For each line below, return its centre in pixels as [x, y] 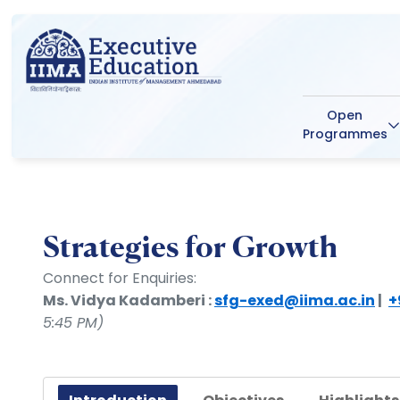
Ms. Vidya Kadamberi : [129, 300]
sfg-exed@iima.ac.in [295, 300]
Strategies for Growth [190, 246]
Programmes [345, 134]
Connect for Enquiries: [120, 278]
